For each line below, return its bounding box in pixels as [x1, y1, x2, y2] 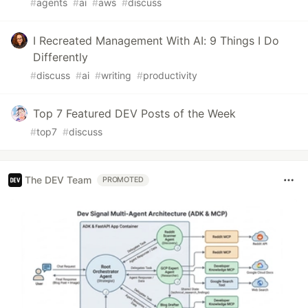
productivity [143, 69, 197, 81]
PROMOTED [102, 175, 144, 184]
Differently [33, 49, 88, 64]
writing [101, 69, 131, 81]
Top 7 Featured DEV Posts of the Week [33, 106, 236, 120]
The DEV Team [25, 174, 91, 186]
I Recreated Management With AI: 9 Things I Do [33, 33, 279, 47]
